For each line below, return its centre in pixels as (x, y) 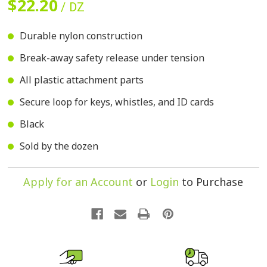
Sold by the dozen (59, 146)
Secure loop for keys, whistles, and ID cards (117, 102)
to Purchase (211, 182)
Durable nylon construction (81, 36)
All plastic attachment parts (82, 80)
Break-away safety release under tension (112, 58)
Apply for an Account (78, 182)
